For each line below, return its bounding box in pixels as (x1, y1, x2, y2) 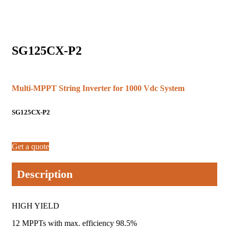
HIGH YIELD (12, 201, 59, 210)
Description (17, 167, 73, 180)
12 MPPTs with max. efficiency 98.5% (12, 218, 137, 227)
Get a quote (12, 142, 49, 151)
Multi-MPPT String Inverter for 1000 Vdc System (12, 83, 185, 93)
